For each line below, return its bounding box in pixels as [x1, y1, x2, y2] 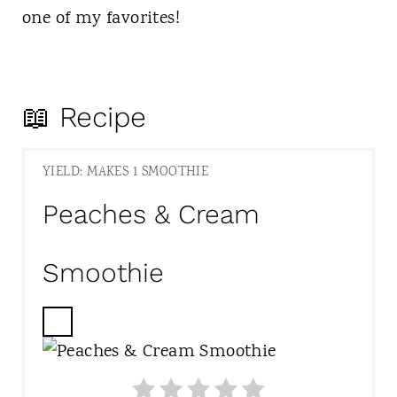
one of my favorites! [21, 5, 180, 32]
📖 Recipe [21, 99, 146, 134]
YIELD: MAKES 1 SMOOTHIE [42, 163, 209, 183]
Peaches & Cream [42, 198, 260, 230]
